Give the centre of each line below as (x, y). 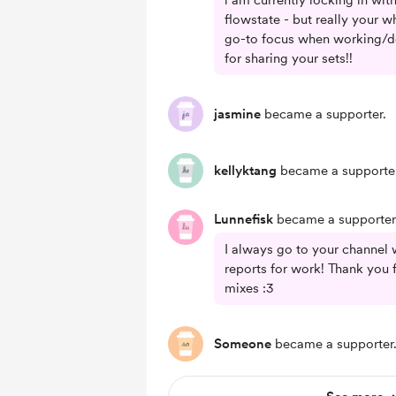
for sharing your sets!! (289, 58)
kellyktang (245, 171)
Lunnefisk (244, 219)
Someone (243, 344)
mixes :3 (249, 288)
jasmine (237, 114)
